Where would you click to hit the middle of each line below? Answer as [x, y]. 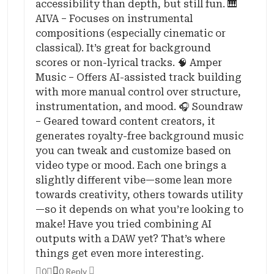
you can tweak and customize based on [133, 151]
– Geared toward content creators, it [125, 121]
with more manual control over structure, [138, 92]
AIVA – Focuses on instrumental [114, 19]
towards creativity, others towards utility [139, 195]
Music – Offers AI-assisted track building [139, 77]
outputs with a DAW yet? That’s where [130, 239]
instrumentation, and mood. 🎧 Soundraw [139, 107]
